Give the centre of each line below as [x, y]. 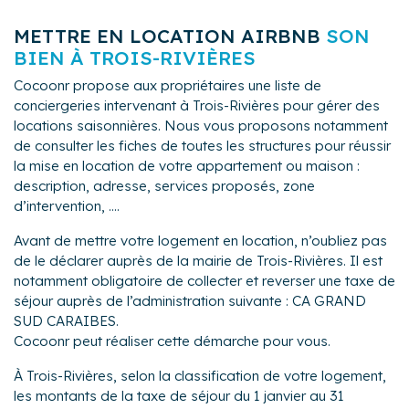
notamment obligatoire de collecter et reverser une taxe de [204, 280]
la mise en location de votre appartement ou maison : [187, 165]
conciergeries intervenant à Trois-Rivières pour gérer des [197, 105]
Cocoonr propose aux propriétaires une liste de [168, 85]
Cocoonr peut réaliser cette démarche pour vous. [172, 341]
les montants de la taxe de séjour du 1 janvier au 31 [179, 395]
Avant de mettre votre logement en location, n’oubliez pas [200, 240]
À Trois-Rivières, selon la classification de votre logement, [200, 375]
